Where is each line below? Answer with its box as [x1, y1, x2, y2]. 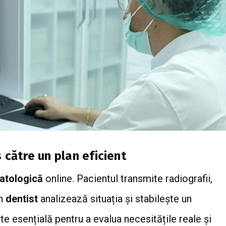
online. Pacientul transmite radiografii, [43, 172, 212, 185]
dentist [6, 192, 38, 205]
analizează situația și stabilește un [38, 192, 192, 205]
